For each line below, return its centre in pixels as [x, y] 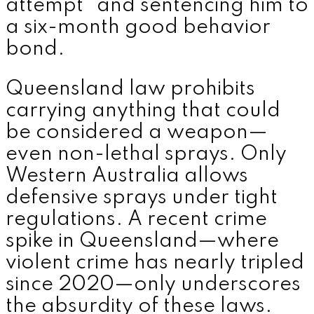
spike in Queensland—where [142, 241]
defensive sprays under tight [142, 198]
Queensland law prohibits [130, 89]
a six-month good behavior [138, 28]
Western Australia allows [127, 176]
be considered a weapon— [137, 132]
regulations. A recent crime [136, 219]
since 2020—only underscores [153, 285]
